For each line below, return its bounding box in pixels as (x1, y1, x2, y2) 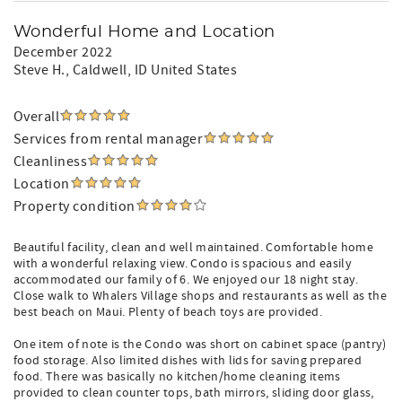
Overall (13, 108, 60, 126)
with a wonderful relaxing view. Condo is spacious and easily (13, 256, 353, 272)
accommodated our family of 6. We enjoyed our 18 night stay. (13, 272, 359, 288)
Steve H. (13, 61, 66, 79)
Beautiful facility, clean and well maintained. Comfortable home (13, 240, 374, 256)
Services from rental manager (13, 130, 204, 148)
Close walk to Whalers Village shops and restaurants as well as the (13, 288, 388, 304)
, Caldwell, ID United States (65, 61, 238, 79)
